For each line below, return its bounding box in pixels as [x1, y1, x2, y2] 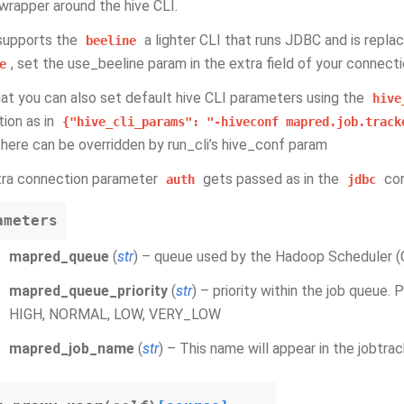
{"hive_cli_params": [62, 115, 199, 129]
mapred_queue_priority [9, 282, 168, 299]
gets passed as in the [199, 170, 343, 188]
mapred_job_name [9, 340, 134, 357]
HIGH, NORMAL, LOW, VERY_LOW [9, 306, 221, 323]
